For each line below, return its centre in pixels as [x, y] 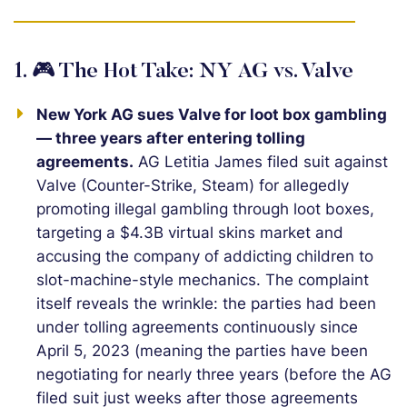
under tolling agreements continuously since [197, 327]
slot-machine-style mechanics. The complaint [203, 280]
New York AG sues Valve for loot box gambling [212, 114]
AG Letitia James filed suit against [261, 162]
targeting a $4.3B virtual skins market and [190, 233]
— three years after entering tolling [171, 138]
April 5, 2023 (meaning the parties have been [202, 351]
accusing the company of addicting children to [205, 256]
